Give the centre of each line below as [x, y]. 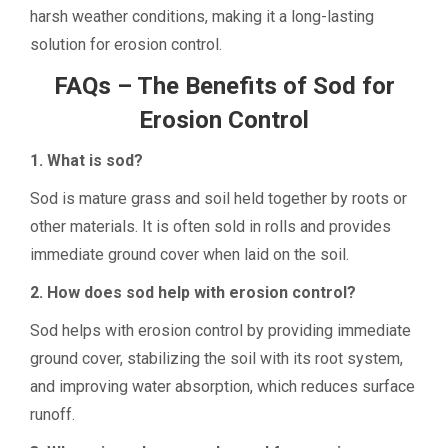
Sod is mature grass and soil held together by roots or [218, 198]
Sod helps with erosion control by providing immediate [220, 330]
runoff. [52, 414]
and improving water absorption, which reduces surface [222, 386]
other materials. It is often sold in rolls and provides [210, 226]
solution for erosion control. [126, 44]
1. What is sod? [86, 160]
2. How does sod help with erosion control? [193, 292]
